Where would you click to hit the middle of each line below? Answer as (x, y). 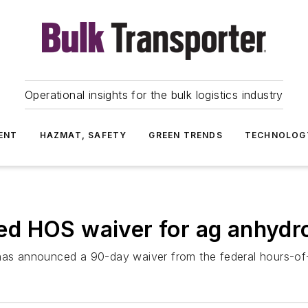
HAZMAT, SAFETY (83, 135)
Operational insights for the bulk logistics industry (154, 95)
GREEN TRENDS (186, 135)
